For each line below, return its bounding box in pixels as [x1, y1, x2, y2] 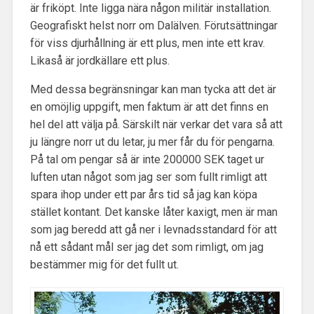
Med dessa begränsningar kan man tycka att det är [29, 82, 276, 96]
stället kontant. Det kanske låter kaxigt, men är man [29, 205, 278, 219]
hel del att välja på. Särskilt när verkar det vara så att [29, 117, 282, 131]
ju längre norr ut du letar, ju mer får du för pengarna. [29, 135, 275, 149]
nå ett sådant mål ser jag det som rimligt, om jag [29, 240, 264, 254]
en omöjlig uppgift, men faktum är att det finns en [29, 100, 268, 114]
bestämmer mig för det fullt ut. [29, 257, 179, 271]
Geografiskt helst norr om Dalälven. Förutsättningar [29, 18, 278, 32]
